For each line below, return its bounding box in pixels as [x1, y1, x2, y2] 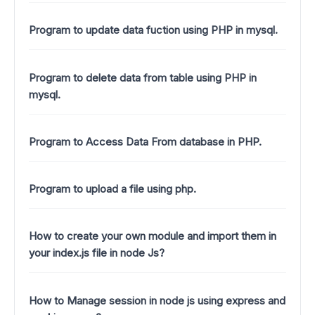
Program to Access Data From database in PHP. [29, 134, 262, 148]
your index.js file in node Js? [29, 246, 165, 260]
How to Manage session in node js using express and [29, 293, 285, 307]
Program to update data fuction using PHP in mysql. [29, 23, 278, 37]
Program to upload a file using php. [29, 182, 196, 196]
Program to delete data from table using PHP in [29, 70, 257, 84]
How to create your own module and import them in [29, 229, 276, 243]
